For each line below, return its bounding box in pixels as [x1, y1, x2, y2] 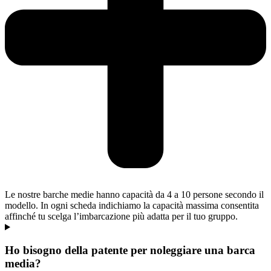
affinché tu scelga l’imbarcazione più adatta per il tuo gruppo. [5, 211, 238, 221]
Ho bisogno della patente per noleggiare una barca [5, 244, 255, 257]
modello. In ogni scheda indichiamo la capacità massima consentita [5, 200, 259, 211]
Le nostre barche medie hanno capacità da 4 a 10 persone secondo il [5, 189, 264, 200]
